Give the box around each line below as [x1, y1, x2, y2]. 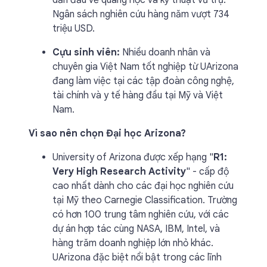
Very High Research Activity [52, 166, 186, 178]
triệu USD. [52, 23, 95, 35]
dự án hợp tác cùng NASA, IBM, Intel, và [52, 223, 220, 235]
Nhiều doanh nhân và [120, 46, 210, 58]
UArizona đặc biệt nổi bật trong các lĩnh [52, 252, 222, 263]
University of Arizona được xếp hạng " [52, 151, 213, 163]
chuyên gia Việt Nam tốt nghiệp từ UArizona [52, 61, 238, 73]
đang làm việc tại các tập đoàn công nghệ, [52, 75, 234, 87]
